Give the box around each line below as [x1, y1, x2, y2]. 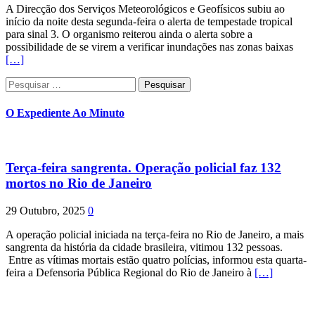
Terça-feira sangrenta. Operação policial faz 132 [6, 160, 281, 175]
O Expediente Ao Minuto [6, 106, 124, 119]
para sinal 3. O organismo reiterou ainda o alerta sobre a [6, 27, 252, 40]
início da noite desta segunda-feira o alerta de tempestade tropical [6, 15, 292, 27]
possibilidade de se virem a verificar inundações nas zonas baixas [6, 40, 293, 53]
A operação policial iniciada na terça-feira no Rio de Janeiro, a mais [6, 228, 304, 240]
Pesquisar [5, 76, 47, 89]
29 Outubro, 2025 [6, 204, 85, 217]
